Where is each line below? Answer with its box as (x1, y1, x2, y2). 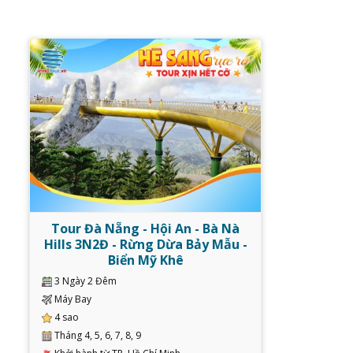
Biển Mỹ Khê (107, 251, 184, 269)
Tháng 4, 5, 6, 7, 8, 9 (54, 328, 141, 342)
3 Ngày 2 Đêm (54, 273, 117, 288)
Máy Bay (54, 292, 91, 306)
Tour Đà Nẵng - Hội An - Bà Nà (51, 219, 240, 237)
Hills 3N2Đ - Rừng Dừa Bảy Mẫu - (43, 235, 247, 253)
